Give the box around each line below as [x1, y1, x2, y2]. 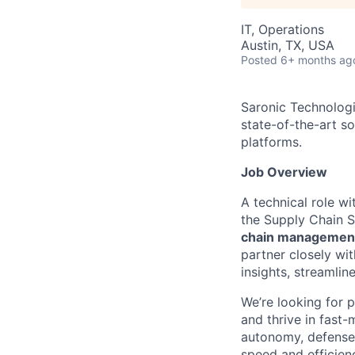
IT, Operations [241, 21, 324, 37]
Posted [241, 53, 277, 67]
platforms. [241, 134, 302, 150]
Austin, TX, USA [241, 37, 334, 53]
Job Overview [241, 164, 327, 180]
